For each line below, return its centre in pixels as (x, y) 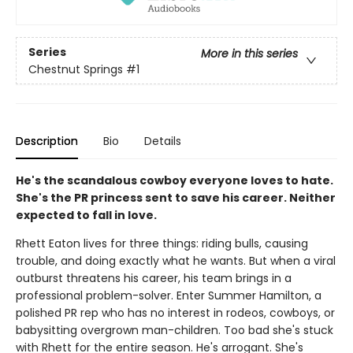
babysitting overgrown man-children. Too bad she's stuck (175, 331)
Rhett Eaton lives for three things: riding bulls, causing (162, 244)
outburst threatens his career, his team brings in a (154, 279)
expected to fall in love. (86, 216)
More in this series (249, 53)
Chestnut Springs (76, 69)
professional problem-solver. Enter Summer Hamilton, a (169, 296)
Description (47, 141)
